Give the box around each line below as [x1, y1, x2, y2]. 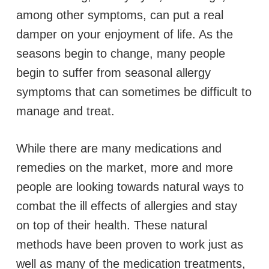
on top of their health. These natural [16, 219, 207, 232]
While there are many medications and [16, 142, 222, 155]
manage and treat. [16, 104, 115, 118]
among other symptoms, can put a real [16, 8, 223, 22]
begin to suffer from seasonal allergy [16, 66, 211, 79]
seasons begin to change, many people [16, 47, 225, 60]
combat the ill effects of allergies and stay [16, 199, 237, 213]
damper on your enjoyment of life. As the [16, 28, 233, 41]
